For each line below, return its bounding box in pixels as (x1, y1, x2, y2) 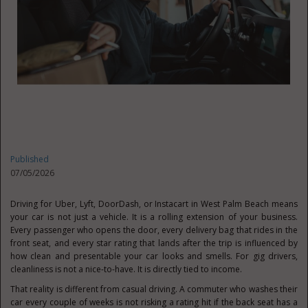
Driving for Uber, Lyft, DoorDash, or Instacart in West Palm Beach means (10, 198, 298, 210)
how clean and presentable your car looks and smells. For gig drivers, (10, 250, 298, 262)
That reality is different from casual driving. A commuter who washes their (10, 283, 298, 295)
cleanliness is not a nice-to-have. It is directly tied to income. (10, 263, 243, 275)
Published (10, 153, 49, 165)
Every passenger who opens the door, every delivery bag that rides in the (10, 224, 298, 236)
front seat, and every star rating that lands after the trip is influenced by (10, 237, 298, 249)
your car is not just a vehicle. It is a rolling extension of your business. (10, 211, 298, 223)
